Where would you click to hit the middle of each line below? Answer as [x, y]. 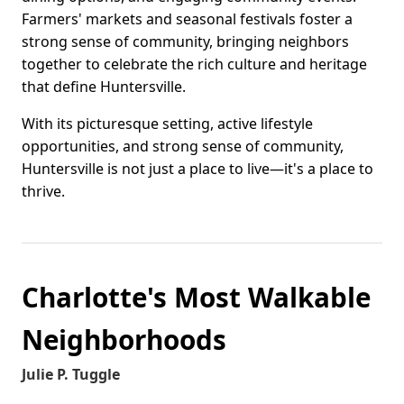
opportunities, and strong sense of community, [183, 147]
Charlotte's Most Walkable [196, 298]
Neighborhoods [124, 340]
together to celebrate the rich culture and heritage [194, 64]
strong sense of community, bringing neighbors [185, 42]
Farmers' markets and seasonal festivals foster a [187, 19]
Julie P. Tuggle [71, 375]
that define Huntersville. [104, 87]
